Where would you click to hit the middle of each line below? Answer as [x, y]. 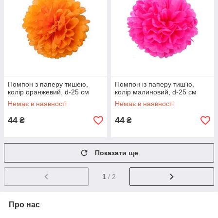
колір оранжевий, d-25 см [48, 92]
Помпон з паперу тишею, [48, 84]
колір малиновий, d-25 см [156, 92]
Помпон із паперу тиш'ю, [154, 84]
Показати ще [117, 153]
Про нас [24, 204]
